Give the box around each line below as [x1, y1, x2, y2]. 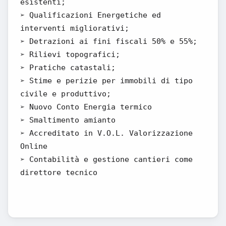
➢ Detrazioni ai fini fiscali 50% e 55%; [20, 37, 197, 46]
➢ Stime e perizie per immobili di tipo [20, 76, 193, 85]
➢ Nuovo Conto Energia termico [20, 102, 152, 111]
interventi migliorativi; [20, 24, 129, 33]
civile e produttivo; [20, 89, 111, 98]
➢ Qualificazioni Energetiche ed [20, 11, 161, 20]
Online [20, 142, 47, 151]
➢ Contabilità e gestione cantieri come [20, 155, 193, 164]
